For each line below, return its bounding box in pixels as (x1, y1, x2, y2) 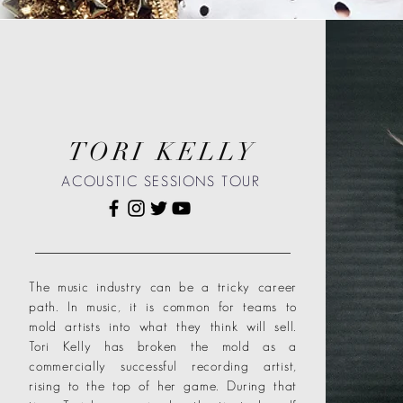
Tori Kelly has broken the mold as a (29, 338, 297, 354)
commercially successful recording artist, (29, 358, 297, 373)
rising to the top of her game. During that (29, 378, 297, 393)
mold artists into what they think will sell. (29, 318, 297, 334)
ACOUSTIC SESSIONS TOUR (61, 174, 261, 189)
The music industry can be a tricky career (29, 279, 297, 294)
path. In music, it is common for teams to (29, 299, 297, 314)
